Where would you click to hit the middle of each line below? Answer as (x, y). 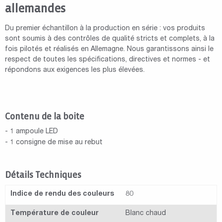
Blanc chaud (146, 214)
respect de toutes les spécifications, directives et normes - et (108, 60)
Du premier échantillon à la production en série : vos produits (105, 29)
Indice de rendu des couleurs (62, 194)
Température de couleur (55, 214)
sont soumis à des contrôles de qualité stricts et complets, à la (110, 39)
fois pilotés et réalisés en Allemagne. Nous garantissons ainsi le (109, 50)
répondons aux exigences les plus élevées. (75, 71)
